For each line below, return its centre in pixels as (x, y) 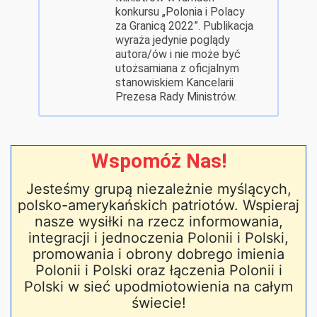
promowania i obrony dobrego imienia (158, 254)
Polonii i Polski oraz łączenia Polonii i (158, 271)
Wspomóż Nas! (158, 161)
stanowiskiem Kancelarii (174, 83)
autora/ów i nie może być (178, 54)
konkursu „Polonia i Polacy (180, 12)
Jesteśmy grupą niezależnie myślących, (158, 189)
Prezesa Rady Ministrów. (176, 97)
